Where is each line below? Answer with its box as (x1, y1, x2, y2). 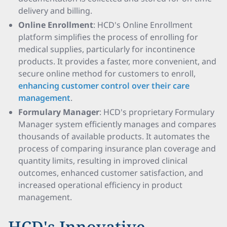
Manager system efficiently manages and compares (18, 119, 216, 130)
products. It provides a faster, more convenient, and (18, 56, 216, 67)
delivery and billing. (18, 5, 92, 16)
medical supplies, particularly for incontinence (18, 44, 195, 55)
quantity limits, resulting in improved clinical (18, 155, 187, 166)
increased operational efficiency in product (18, 179, 182, 191)
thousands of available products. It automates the (18, 131, 210, 142)
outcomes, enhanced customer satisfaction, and (18, 167, 203, 178)
